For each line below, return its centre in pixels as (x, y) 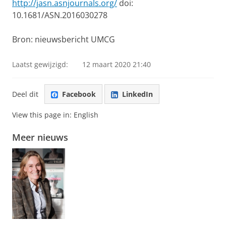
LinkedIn (137, 94)
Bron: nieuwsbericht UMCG (64, 39)
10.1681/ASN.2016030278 (60, 15)
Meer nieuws (40, 137)
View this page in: (43, 115)
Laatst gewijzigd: (40, 64)
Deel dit (25, 94)
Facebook (79, 94)
